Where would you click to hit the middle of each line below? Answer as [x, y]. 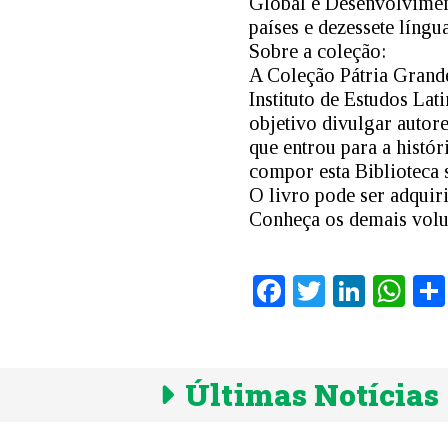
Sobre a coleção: [317, 51]
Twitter [373, 291]
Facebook [347, 291]
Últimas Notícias [308, 394]
